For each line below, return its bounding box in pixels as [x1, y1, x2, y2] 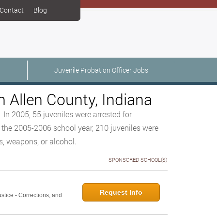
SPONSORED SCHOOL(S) [108, 156, 168, 163]
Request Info [100, 188, 142, 196]
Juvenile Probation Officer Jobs [54, 65, 148, 75]
